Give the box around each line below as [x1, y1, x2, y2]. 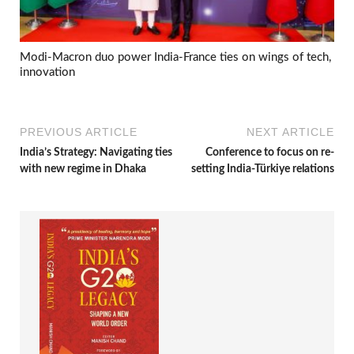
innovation [20, 66, 75, 78]
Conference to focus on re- [205, 147, 334, 159]
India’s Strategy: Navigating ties [20, 147, 172, 159]
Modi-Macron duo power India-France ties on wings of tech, [20, 51, 331, 63]
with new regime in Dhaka [20, 164, 146, 175]
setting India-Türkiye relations [191, 164, 334, 175]
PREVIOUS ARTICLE [20, 126, 137, 139]
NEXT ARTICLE [247, 126, 334, 139]
